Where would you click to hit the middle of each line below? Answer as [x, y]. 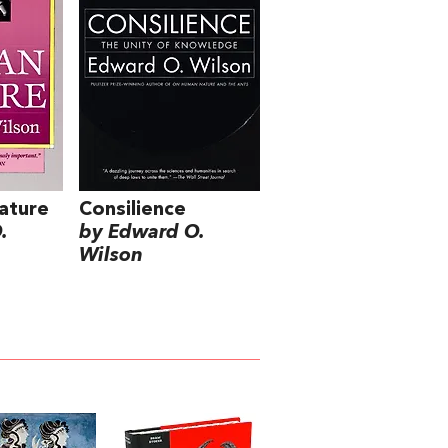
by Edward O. [142, 232]
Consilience [133, 209]
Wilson [111, 255]
